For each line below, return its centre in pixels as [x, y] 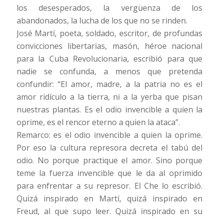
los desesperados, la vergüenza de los [109, 8]
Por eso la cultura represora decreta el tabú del [109, 147]
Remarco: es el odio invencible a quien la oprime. [109, 135]
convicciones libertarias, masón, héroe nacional [109, 46]
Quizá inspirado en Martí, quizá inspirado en [109, 198]
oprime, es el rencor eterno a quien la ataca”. [98, 122]
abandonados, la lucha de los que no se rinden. [102, 20]
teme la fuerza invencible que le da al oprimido [109, 173]
